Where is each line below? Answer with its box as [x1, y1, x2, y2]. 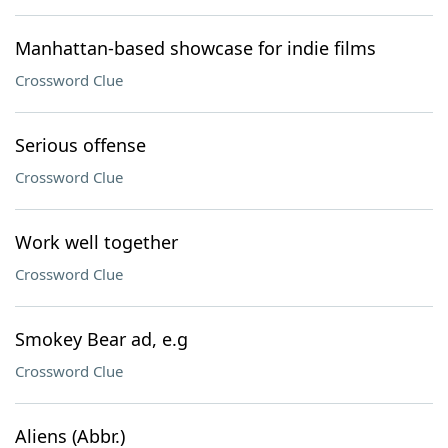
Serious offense [15, 133, 146, 157]
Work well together [15, 230, 178, 254]
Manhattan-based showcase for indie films [15, 36, 376, 60]
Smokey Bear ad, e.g [15, 327, 188, 351]
